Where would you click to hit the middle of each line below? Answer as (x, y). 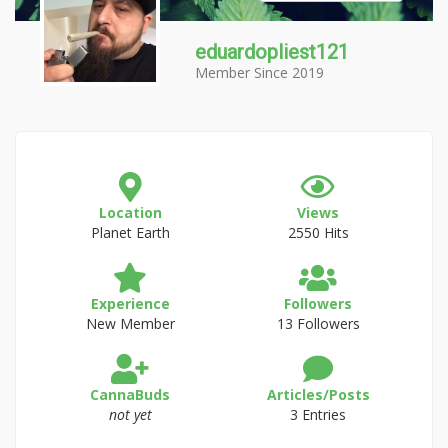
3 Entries (318, 414)
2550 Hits (318, 232)
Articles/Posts (318, 394)
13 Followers (318, 323)
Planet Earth (130, 232)
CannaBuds (130, 394)
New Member (130, 323)
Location (130, 212)
